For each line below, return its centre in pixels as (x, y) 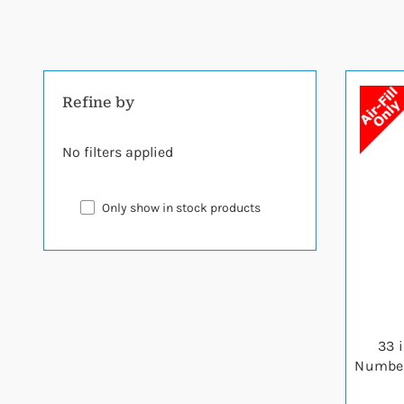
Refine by (99, 102)
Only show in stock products (181, 208)
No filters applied (118, 152)
